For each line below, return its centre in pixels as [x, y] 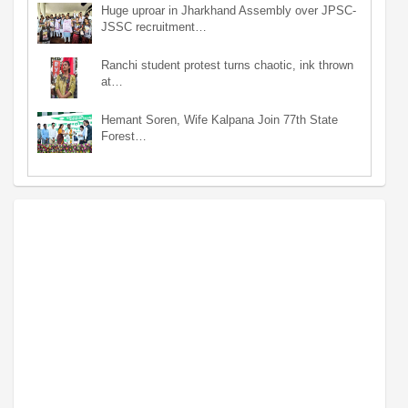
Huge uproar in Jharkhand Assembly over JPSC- [229, 10]
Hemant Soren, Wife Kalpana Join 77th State [219, 119]
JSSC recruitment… [154, 26]
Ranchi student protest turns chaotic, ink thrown [227, 65]
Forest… [124, 136]
